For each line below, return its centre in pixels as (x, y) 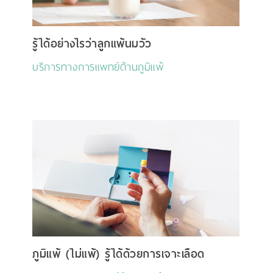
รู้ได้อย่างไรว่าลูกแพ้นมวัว (92, 44)
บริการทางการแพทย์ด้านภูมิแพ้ (98, 67)
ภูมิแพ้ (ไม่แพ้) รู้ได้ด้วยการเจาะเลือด (119, 254)
